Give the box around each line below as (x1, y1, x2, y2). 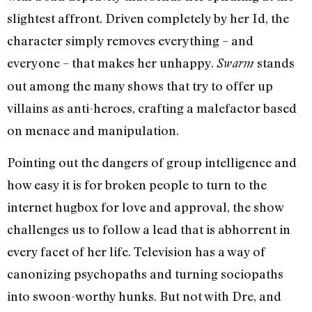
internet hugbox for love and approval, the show (7, 199, 283, 215)
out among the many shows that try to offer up (7, 77, 273, 93)
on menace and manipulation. (7, 122, 179, 138)
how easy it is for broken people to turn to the (7, 177, 267, 193)
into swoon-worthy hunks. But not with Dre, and (7, 288, 281, 304)
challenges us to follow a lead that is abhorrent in (7, 221, 290, 237)
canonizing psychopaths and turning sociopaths (7, 266, 283, 282)
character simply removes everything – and (7, 32, 253, 48)
